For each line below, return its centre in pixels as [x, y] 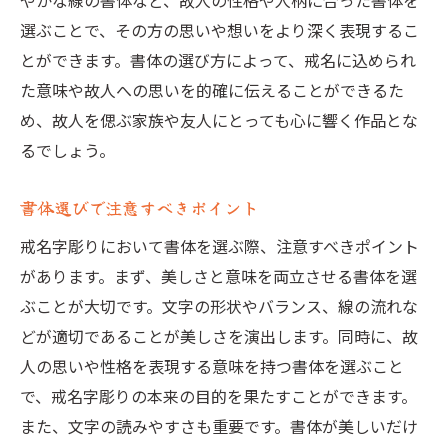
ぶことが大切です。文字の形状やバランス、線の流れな [219, 306]
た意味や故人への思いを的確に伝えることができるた [212, 90]
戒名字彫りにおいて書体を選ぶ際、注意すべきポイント [219, 246]
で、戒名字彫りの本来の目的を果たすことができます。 [218, 396]
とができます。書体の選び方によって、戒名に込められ [218, 60]
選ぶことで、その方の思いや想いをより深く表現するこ [219, 30]
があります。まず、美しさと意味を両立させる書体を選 [218, 276]
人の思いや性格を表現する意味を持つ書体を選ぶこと [212, 366]
